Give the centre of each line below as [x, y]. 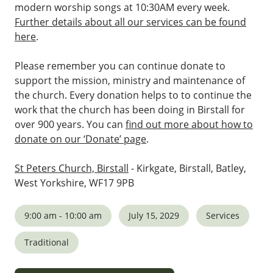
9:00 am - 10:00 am [63, 215]
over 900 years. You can [70, 124]
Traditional [47, 242]
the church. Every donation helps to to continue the [133, 95]
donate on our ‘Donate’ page [80, 139]
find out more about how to [189, 124]
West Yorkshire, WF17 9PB [74, 183]
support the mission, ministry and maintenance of [130, 80]
